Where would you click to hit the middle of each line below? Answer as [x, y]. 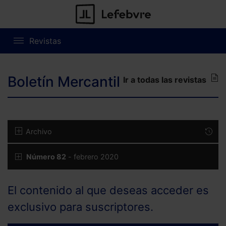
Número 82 [46, 157]
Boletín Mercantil [64, 82]
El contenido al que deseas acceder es [108, 190]
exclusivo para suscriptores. [80, 207]
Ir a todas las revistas [165, 80]
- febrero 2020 [92, 157]
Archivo [39, 132]
